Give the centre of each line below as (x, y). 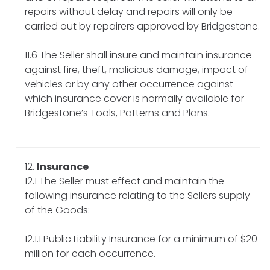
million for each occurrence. (90, 253)
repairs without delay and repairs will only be (129, 11)
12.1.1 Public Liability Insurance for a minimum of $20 (141, 239)
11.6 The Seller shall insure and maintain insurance (138, 55)
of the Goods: (57, 210)
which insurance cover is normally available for (134, 98)
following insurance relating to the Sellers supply (137, 195)
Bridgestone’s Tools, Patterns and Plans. (117, 113)
